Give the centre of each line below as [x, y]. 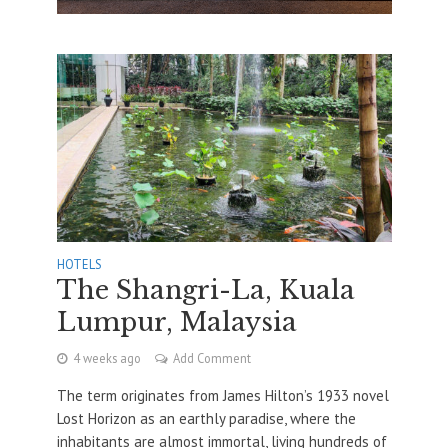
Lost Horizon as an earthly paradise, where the [206, 419]
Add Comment [211, 358]
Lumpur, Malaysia [176, 323]
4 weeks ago [106, 358]
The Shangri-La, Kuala [205, 291]
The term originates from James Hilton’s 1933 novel [222, 396]
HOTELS [79, 264]
